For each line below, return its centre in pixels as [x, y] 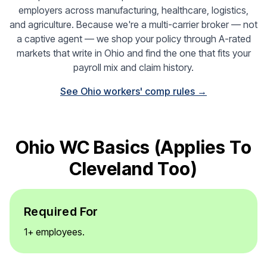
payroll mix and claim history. [133, 67]
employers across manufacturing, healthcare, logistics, [133, 10]
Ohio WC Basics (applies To [133, 147]
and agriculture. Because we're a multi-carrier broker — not [133, 24]
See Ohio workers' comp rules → [133, 91]
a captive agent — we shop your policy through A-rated [133, 39]
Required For [61, 212]
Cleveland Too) [133, 169]
